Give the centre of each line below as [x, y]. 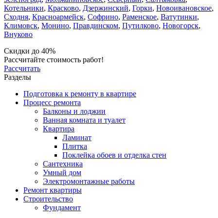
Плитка [75, 146]
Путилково [140, 26]
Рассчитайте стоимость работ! [54, 60]
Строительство [48, 199]
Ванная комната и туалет [84, 120]
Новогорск [181, 26]
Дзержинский [106, 8]
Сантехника [63, 164]
